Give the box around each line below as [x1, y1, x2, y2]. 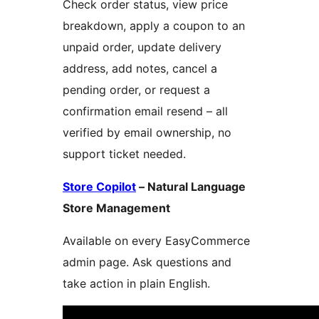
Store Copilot [63, 179, 136, 194]
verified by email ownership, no [63, 125, 231, 140]
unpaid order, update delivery [63, 40, 221, 55]
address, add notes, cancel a [63, 61, 217, 76]
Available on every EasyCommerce [63, 234, 250, 249]
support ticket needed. [63, 147, 186, 162]
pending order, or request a [63, 83, 210, 98]
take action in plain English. [63, 276, 210, 291]
